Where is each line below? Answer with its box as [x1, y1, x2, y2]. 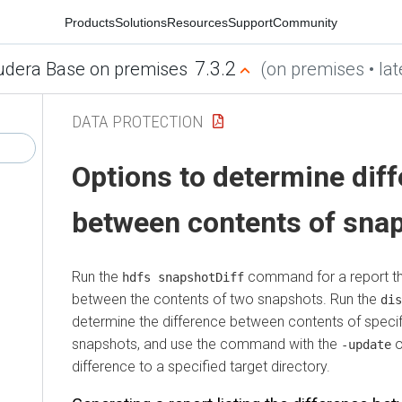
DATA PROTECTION [72, 110, 204, 132]
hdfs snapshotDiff [122, 269, 244, 284]
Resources [167, 14, 228, 30]
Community [273, 14, 337, 30]
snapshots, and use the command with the [72, 335, 341, 353]
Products [65, 14, 115, 30]
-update [341, 336, 391, 352]
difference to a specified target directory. [72, 357, 330, 375]
